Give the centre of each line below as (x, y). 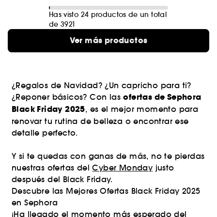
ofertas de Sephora (162, 97)
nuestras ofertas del (52, 168)
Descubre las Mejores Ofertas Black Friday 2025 (106, 191)
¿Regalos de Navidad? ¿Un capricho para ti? (101, 85)
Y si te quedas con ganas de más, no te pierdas (108, 156)
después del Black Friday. (62, 179)
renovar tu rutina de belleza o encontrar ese (100, 121)
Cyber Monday (123, 168)
